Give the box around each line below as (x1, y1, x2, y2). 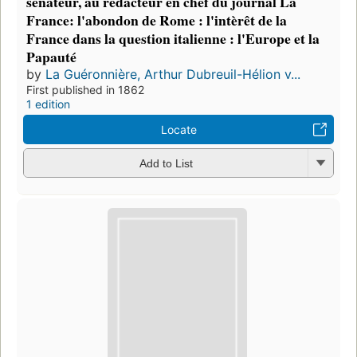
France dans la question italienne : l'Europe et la (26, 27, 320, 49)
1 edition (26, 96, 70, 111)
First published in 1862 (26, 82, 144, 96)
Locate (160, 122, 197, 136)
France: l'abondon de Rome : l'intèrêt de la (26, 9, 287, 30)
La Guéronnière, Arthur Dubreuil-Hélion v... (45, 65, 300, 82)
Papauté (26, 45, 76, 67)
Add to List (139, 157, 193, 171)
